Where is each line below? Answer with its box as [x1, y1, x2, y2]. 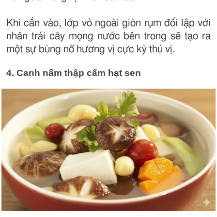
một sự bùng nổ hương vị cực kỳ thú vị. [6, 44, 175, 54]
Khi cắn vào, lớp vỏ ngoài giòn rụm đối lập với [6, 17, 211, 28]
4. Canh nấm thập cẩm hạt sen [6, 67, 141, 78]
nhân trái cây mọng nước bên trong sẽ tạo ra [6, 31, 211, 41]
